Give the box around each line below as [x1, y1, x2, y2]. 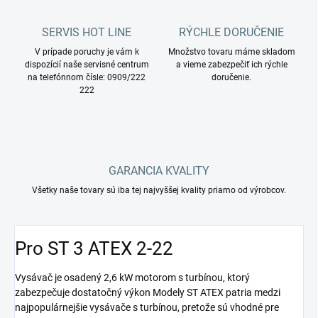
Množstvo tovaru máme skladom [168, 47, 295, 57]
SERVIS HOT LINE [42, 26, 131, 40]
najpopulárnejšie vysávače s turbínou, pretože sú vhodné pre [15, 302, 279, 314]
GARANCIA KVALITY [109, 164, 209, 178]
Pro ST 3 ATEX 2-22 [15, 237, 173, 259]
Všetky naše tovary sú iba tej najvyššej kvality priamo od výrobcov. [32, 185, 286, 196]
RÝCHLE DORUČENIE [179, 26, 284, 40]
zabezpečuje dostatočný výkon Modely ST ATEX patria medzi [15, 287, 280, 299]
